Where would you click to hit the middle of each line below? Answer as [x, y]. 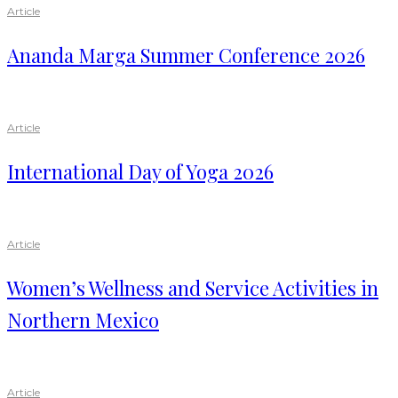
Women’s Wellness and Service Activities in [193, 288]
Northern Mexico [83, 320]
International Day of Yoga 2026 [140, 172]
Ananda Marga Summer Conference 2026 [186, 56]
